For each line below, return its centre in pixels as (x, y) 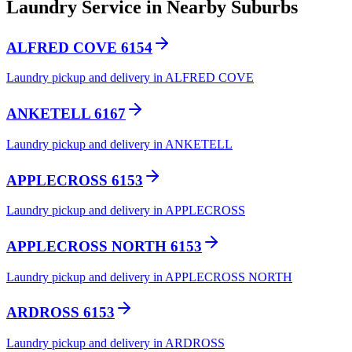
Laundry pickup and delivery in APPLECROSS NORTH (149, 277)
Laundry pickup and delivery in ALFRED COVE (130, 78)
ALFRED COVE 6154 (79, 47)
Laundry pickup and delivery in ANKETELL (119, 144)
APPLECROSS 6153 (75, 180)
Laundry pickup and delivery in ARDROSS (115, 343)
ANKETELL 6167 (66, 114)
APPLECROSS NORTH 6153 (104, 246)
